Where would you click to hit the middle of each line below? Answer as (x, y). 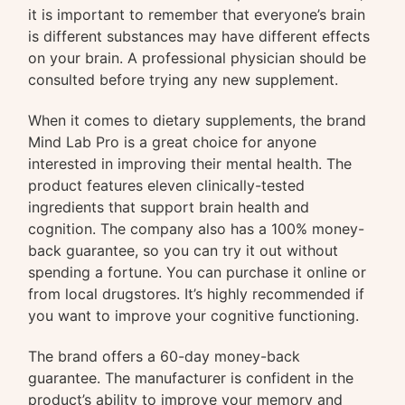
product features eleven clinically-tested (167, 186)
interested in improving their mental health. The (190, 164)
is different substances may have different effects (199, 37)
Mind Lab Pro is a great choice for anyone (173, 142)
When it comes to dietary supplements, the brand (198, 121)
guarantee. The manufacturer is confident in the (191, 377)
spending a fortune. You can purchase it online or (198, 273)
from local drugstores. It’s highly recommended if (197, 294)
